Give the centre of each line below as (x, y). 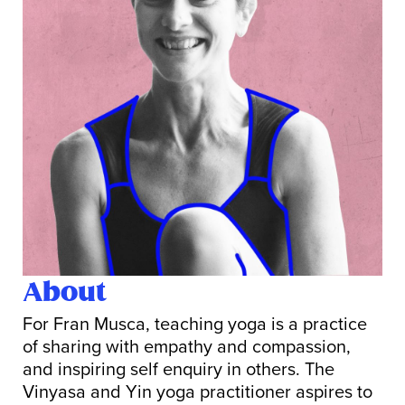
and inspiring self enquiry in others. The (179, 370)
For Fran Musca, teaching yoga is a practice (195, 325)
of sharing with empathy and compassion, (187, 348)
